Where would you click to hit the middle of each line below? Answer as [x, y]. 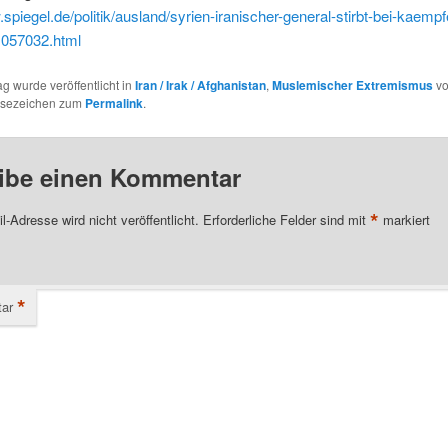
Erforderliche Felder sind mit [286, 219]
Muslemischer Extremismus [352, 85]
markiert [404, 219]
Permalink [113, 103]
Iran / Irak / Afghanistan [200, 85]
